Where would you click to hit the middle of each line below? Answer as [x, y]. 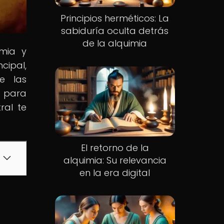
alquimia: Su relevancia [115, 160]
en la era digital [115, 172]
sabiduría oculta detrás [115, 31]
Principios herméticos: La [115, 18]
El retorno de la [115, 147]
